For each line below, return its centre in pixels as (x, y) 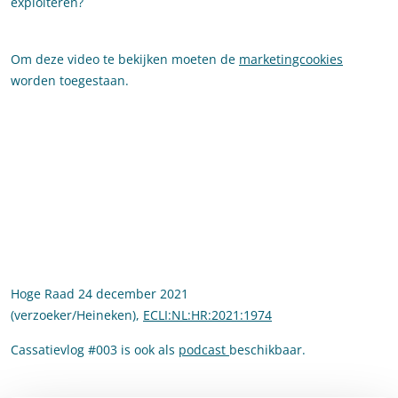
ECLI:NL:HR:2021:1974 (207, 315)
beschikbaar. (267, 350)
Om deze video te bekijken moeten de (125, 60)
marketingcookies (291, 60)
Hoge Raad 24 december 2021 (99, 294)
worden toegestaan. (70, 81)
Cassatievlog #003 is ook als (95, 350)
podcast (204, 350)
